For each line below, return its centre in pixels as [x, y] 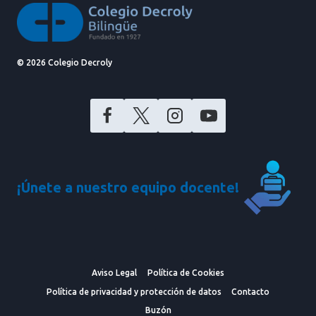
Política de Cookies [186, 273]
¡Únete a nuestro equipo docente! [128, 188]
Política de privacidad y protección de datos [134, 291]
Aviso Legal [115, 273]
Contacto [251, 291]
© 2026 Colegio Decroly [65, 63]
